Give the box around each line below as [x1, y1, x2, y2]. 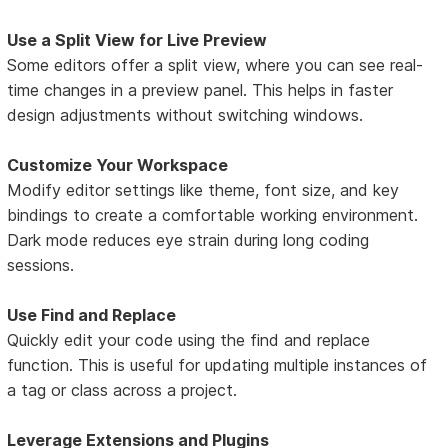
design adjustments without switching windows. [7, 104, 364, 125]
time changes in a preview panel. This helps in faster [7, 79, 394, 100]
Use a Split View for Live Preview [7, 29, 268, 50]
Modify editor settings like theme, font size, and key [7, 179, 400, 200]
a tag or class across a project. [7, 379, 238, 400]
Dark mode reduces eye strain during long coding [7, 229, 370, 250]
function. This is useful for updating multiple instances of [7, 354, 428, 375]
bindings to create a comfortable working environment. [7, 204, 419, 225]
